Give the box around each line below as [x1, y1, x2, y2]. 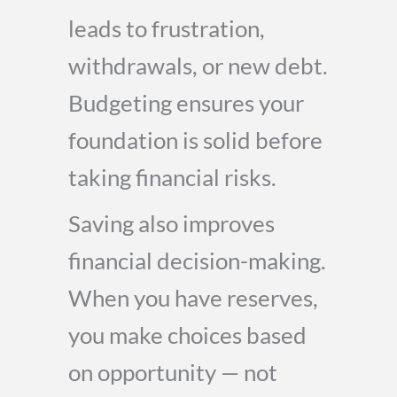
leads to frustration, [68, 15, 265, 42]
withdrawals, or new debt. [68, 52, 328, 79]
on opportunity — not [68, 359, 277, 385]
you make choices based [68, 322, 307, 348]
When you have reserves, [68, 284, 318, 311]
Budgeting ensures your [68, 90, 304, 116]
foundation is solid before [68, 127, 323, 153]
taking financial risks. [68, 164, 276, 191]
